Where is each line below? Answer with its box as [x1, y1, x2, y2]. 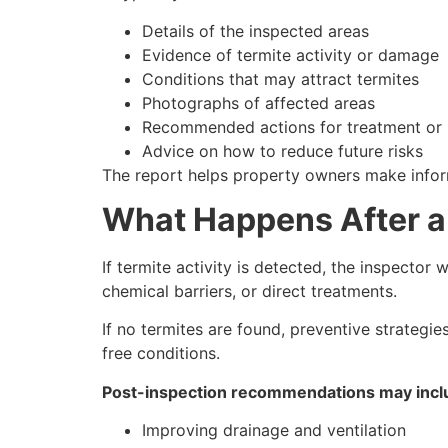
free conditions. [102, 343, 220, 364]
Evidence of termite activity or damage [142, 44, 439, 65]
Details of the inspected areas [142, 20, 369, 41]
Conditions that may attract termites [142, 68, 419, 89]
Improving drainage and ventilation [142, 420, 406, 441]
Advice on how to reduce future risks [142, 140, 423, 161]
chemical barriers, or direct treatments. [102, 280, 397, 301]
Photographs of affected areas [142, 92, 375, 113]
